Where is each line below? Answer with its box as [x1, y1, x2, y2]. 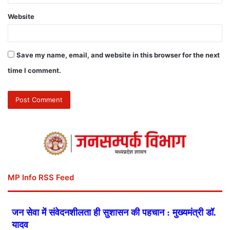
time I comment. [8, 66, 61, 75]
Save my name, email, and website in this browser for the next [16, 51, 220, 60]
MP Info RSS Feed [8, 172, 74, 183]
